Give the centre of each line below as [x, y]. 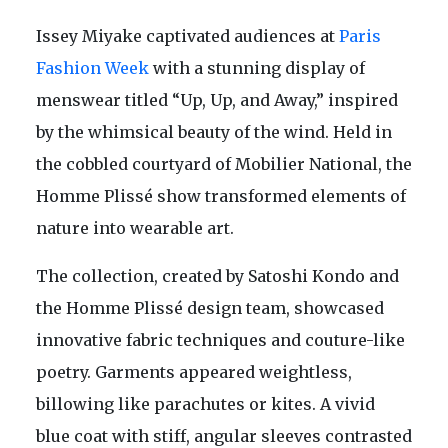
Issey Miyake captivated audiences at [187, 36]
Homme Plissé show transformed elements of [221, 196]
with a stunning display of [257, 68]
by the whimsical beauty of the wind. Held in [214, 132]
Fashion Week [92, 68]
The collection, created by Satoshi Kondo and [217, 276]
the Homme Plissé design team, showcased [210, 308]
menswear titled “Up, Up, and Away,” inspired [217, 100]
